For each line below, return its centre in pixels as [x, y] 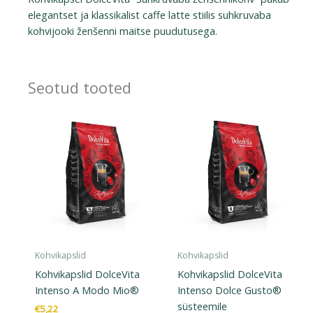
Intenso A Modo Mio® [87, 290]
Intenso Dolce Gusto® [230, 290]
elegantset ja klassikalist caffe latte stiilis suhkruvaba [150, 14]
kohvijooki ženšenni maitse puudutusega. [123, 30]
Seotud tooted [80, 88]
